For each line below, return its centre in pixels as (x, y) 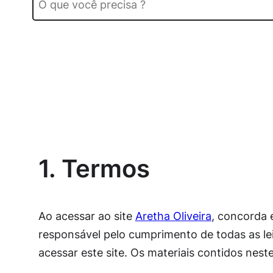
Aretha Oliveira (173, 216)
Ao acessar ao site (87, 216)
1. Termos (94, 168)
